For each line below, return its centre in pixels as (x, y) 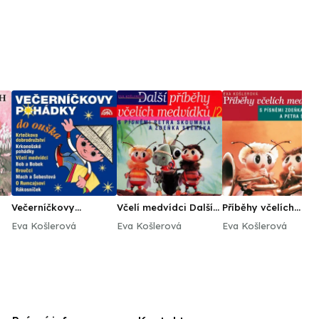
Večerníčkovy (43, 207)
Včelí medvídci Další (165, 207)
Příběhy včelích (258, 207)
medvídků (246, 219)
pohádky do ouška (56, 219)
